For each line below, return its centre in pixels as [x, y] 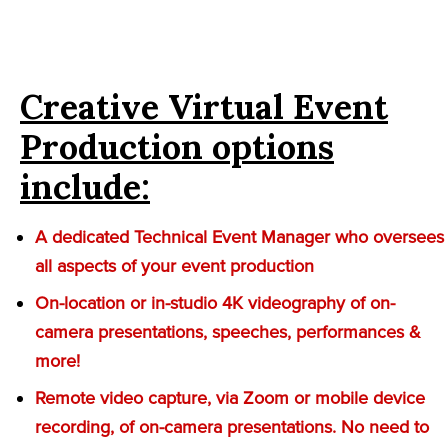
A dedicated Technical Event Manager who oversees [239, 236]
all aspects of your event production [174, 265]
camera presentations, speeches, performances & [228, 331]
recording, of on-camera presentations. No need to [232, 426]
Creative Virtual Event [204, 106]
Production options [177, 146]
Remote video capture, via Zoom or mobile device [230, 397]
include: [85, 186]
